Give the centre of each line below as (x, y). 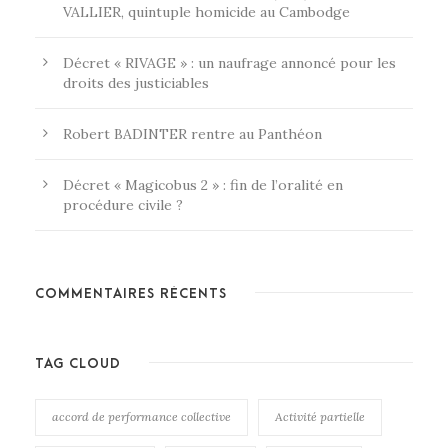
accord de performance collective (141, 417)
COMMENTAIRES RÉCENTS (131, 294)
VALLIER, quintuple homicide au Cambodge (206, 12)
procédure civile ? (123, 205)
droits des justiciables (136, 83)
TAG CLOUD (78, 364)
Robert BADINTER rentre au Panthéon (192, 134)
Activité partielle (320, 417)
